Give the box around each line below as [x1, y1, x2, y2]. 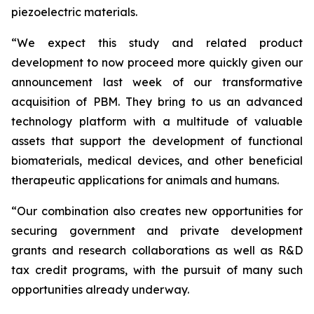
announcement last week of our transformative [11, 75, 303, 89]
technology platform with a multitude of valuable [11, 114, 303, 128]
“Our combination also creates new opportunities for [11, 204, 303, 218]
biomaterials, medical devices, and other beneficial [11, 153, 303, 168]
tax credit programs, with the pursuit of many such [11, 263, 303, 277]
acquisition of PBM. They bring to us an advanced [11, 95, 303, 109]
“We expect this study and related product [11, 36, 303, 50]
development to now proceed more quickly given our [11, 55, 303, 69]
